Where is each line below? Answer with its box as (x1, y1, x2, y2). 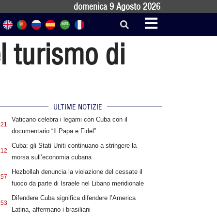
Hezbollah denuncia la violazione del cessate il (11, 168, 142, 176)
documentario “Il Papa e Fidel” (11, 127, 96, 135)
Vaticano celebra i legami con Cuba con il (11, 116, 127, 124)
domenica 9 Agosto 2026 (74, 1, 160, 12)
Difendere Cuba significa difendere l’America (11, 194, 136, 202)
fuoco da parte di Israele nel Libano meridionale (11, 180, 144, 187)
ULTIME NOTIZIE (53, 102, 102, 112)
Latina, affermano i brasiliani (11, 206, 91, 214)
